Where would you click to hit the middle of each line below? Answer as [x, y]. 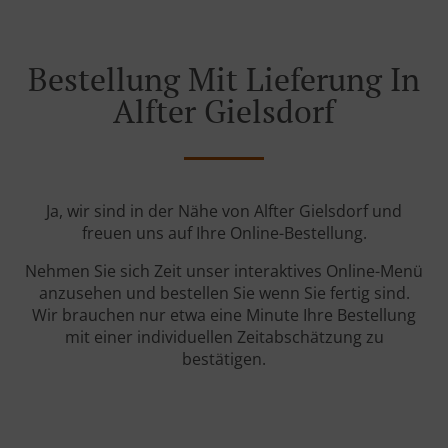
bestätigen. [224, 359]
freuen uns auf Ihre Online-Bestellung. [224, 233]
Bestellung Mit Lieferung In [224, 79]
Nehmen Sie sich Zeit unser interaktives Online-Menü [224, 271]
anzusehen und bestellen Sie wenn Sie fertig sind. [224, 293]
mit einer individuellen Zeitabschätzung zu [224, 337]
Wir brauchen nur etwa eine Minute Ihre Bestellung [224, 315]
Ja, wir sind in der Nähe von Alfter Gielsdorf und [224, 211]
